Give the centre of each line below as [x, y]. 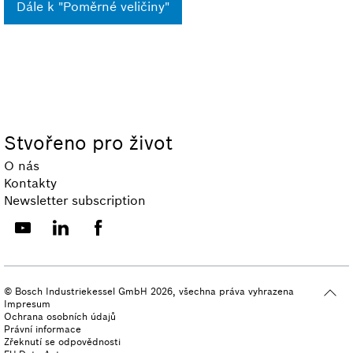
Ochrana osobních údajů [60, 317]
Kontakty [30, 183]
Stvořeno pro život [88, 143]
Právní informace [43, 329]
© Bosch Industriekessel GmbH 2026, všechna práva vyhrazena [149, 292]
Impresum [27, 304]
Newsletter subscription [75, 201]
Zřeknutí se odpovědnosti [62, 342]
